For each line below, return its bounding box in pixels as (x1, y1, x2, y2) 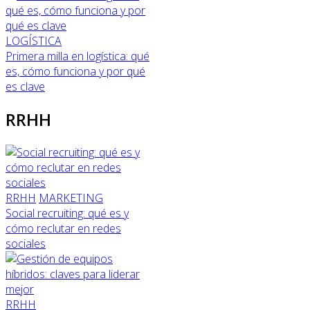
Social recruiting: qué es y (6, 206, 129, 221)
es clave (6, 79, 45, 95)
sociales (6, 236, 46, 252)
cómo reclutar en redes (6, 221, 121, 237)
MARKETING (39, 190, 103, 206)
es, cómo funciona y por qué (6, 64, 145, 80)
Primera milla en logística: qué (6, 48, 149, 64)
